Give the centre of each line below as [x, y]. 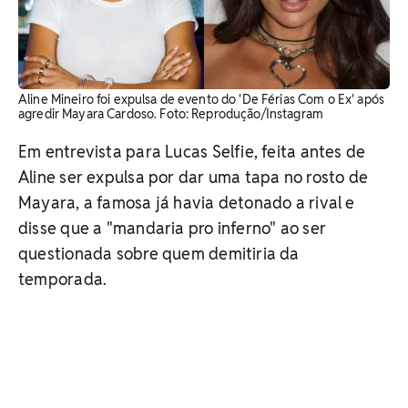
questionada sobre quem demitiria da [159, 253]
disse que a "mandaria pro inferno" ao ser [173, 228]
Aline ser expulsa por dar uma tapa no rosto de [194, 177]
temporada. [63, 279]
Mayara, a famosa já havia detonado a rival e [187, 202]
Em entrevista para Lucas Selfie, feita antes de [192, 151]
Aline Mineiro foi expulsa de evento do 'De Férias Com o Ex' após [201, 99]
